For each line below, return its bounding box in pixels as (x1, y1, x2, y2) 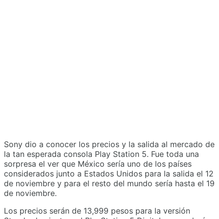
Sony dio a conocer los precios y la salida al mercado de (4, 139, 215, 149)
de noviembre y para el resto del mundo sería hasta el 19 (4, 178, 215, 188)
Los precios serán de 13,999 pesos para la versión (4, 205, 190, 216)
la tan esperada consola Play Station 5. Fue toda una (4, 149, 199, 159)
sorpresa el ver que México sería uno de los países (4, 158, 192, 169)
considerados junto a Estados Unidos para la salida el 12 (4, 168, 214, 178)
